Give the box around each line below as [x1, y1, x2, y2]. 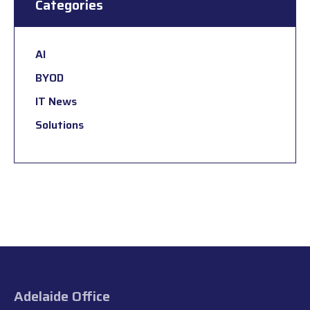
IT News [35, 93, 77, 111]
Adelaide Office [14, 285, 110, 308]
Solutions [35, 116, 84, 134]
